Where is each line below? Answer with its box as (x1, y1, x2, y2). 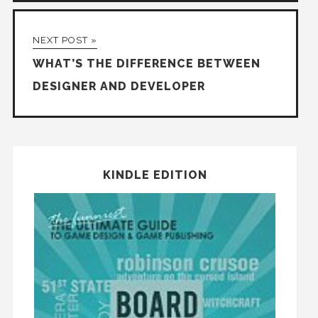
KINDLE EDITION (102, 168, 207, 182)
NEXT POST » (32, 34, 97, 45)
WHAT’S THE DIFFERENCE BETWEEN (32, 56, 261, 70)
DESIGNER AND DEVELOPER (32, 79, 205, 93)
